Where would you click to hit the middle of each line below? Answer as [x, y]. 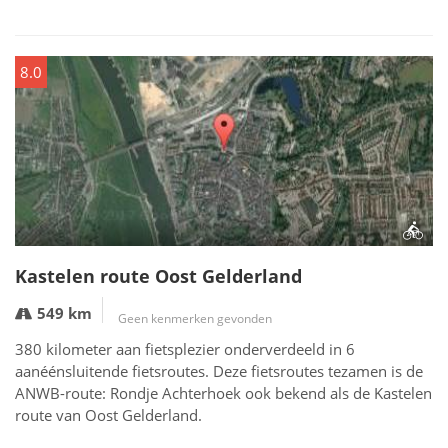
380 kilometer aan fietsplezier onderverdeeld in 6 [185, 349]
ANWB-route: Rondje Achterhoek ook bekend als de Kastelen [223, 393]
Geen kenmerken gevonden [195, 318]
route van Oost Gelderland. [108, 415]
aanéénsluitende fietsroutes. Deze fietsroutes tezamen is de [219, 371]
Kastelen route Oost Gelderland [158, 276]
